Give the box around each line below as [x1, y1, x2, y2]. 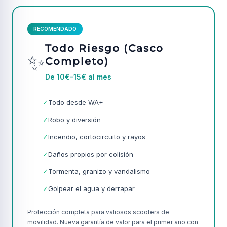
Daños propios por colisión [48, 150, 133, 158]
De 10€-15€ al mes [45, 72, 111, 81]
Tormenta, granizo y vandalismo [48, 167, 150, 175]
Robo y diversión [48, 116, 101, 124]
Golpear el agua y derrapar [48, 184, 135, 193]
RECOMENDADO [33, 26, 77, 32]
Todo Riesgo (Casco [45, 42, 164, 54]
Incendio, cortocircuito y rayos [48, 133, 145, 141]
